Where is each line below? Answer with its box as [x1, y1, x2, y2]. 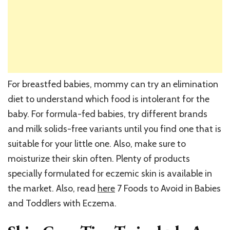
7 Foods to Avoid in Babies [115, 183, 221, 195]
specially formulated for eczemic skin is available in [8, 168, 212, 180]
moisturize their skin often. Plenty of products [8, 153, 190, 165]
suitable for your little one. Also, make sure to [8, 138, 186, 150]
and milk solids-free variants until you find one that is [8, 123, 221, 135]
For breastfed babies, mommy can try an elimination [8, 79, 218, 90]
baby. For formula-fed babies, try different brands [8, 108, 207, 120]
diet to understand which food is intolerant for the [8, 93, 209, 105]
